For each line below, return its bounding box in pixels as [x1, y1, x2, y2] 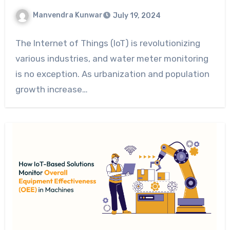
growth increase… [15, 84, 88, 94]
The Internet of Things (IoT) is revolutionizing [15, 38, 200, 48]
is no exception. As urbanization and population [15, 69, 209, 79]
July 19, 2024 [112, 11, 161, 20]
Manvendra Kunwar [32, 11, 103, 20]
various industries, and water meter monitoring [15, 53, 208, 64]
